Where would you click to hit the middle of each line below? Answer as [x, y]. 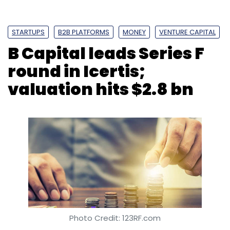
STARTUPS [28, 32]
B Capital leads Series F [106, 53]
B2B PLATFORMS [84, 32]
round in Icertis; [76, 71]
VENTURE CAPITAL [187, 32]
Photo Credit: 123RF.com [115, 218]
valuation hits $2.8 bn [101, 89]
